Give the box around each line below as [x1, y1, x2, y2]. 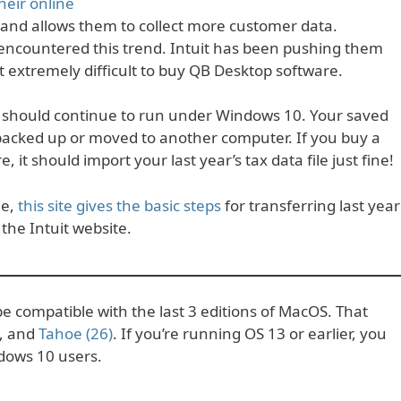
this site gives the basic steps [18, 194, 221, 216]
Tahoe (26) [38, 323, 113, 345]
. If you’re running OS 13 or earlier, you [113, 323, 387, 345]
